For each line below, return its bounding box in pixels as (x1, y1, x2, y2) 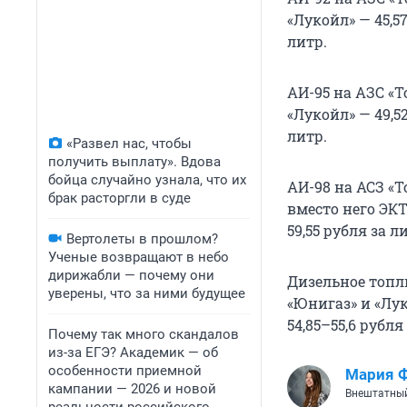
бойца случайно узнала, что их (48, 172, 246, 188)
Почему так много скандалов (48, 326, 239, 342)
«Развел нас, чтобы (66, 135, 192, 152)
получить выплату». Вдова (48, 154, 221, 170)
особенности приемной (48, 362, 202, 379)
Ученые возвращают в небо (48, 249, 229, 265)
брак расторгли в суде (48, 190, 191, 206)
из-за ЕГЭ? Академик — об (48, 344, 218, 361)
